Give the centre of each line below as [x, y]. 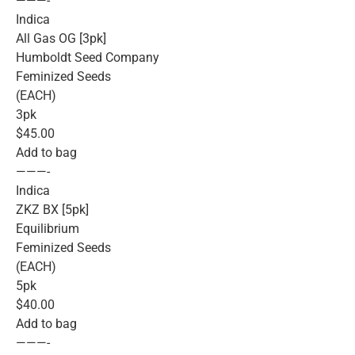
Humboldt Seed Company [88, 58]
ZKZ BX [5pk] [52, 210]
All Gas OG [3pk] [61, 39]
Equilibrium [48, 229]
